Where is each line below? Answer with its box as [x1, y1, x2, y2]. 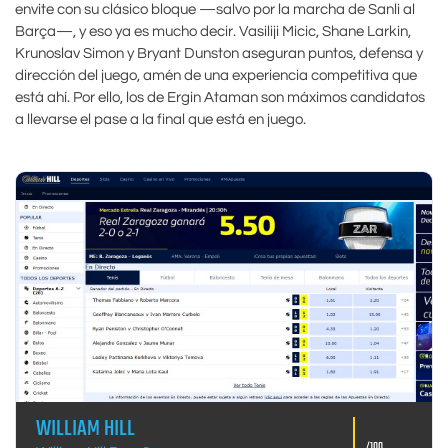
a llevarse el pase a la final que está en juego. [15, 112, 306, 128]
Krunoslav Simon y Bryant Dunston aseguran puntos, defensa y [15, 46, 423, 62]
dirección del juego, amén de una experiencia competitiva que [15, 68, 417, 84]
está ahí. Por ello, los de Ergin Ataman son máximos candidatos [15, 90, 425, 106]
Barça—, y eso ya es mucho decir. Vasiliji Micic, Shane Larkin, [15, 24, 411, 40]
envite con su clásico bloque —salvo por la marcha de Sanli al [15, 2, 415, 18]
